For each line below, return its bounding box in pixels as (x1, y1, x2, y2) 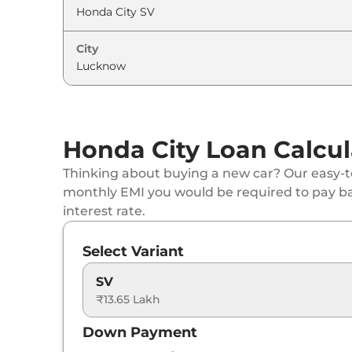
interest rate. (63, 203, 145, 218)
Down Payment (82, 323, 197, 341)
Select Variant (82, 242, 184, 260)
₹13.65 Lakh (96, 291, 160, 306)
